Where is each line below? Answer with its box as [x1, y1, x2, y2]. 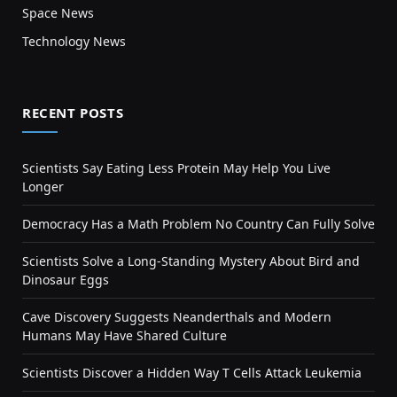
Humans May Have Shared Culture [22, 327, 227, 345]
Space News [22, 4, 94, 22]
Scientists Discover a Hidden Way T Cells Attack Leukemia [22, 364, 362, 382]
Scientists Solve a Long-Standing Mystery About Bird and [22, 253, 360, 270]
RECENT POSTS [22, 104, 124, 122]
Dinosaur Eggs [22, 271, 109, 289]
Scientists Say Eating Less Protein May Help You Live [22, 160, 331, 177]
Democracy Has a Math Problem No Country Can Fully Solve [22, 215, 375, 233]
